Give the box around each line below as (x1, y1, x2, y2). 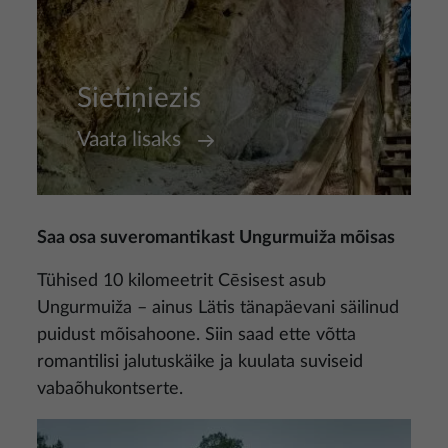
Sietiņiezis (77, 84, 201, 112)
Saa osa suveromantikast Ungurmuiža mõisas (37, 229, 395, 247)
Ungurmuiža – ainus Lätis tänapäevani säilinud (37, 299, 399, 317)
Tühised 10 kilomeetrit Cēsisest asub (37, 272, 326, 290)
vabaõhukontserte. (37, 380, 183, 398)
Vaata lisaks (77, 129, 181, 150)
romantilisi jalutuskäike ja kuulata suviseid (37, 353, 363, 371)
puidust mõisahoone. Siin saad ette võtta (37, 326, 356, 344)
